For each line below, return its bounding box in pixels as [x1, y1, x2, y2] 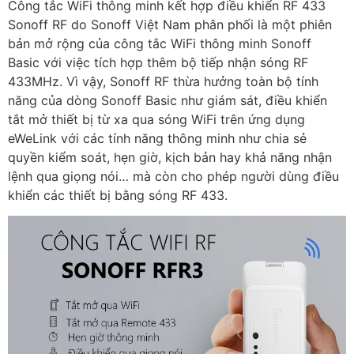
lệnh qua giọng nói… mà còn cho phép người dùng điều [8, 168, 339, 184]
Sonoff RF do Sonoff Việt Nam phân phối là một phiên [8, 16, 332, 32]
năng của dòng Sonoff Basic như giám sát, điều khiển [8, 92, 327, 108]
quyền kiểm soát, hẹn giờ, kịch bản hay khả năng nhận [8, 149, 332, 165]
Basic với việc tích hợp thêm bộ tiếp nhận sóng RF [8, 54, 308, 70]
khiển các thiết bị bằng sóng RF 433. [8, 186, 228, 203]
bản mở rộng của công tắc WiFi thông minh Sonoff [8, 35, 311, 51]
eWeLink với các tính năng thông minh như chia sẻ [8, 130, 307, 146]
